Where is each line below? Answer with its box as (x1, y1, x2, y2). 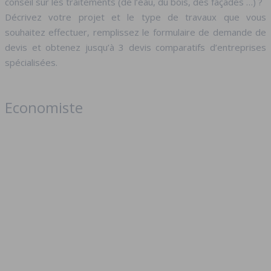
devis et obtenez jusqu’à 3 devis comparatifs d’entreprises (5, 41, 266, 53)
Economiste (5, 97, 83, 117)
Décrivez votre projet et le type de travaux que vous (5, 10, 266, 23)
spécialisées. (5, 56, 57, 68)
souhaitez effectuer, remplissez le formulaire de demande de (5, 25, 266, 38)
